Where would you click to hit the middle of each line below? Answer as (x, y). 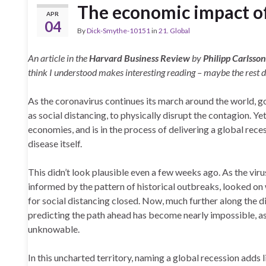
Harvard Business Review (140, 58)
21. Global (174, 31)
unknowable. (54, 229)
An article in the (58, 58)
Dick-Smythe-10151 (118, 31)
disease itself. (55, 143)
